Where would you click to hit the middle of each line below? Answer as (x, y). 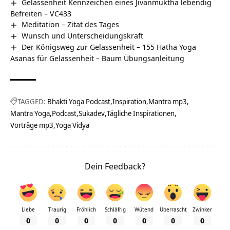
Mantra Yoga (30, 113)
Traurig (57, 209)
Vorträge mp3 (32, 125)
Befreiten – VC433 (41, 13)
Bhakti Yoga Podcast (79, 101)
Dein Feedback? (115, 166)
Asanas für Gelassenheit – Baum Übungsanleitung (97, 58)
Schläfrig (115, 209)
